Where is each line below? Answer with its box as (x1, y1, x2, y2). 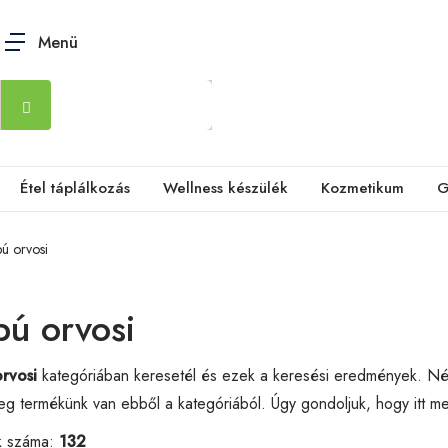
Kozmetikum (321, 177, 404, 199)
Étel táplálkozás (20, 177, 130, 199)
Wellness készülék (163, 177, 288, 199)
